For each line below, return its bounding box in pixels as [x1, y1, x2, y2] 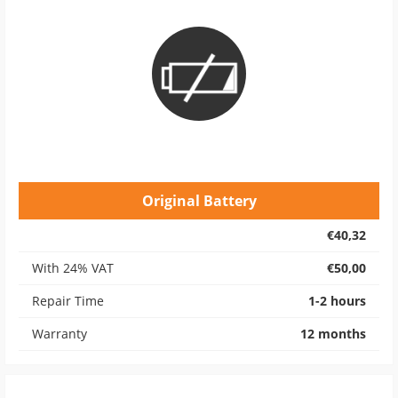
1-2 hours [308, 292, 366, 309]
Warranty [32, 325, 87, 342]
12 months [300, 325, 366, 342]
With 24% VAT [32, 259, 114, 276]
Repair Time [32, 292, 104, 309]
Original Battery [141, 191, 257, 211]
